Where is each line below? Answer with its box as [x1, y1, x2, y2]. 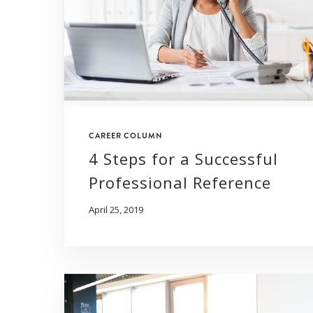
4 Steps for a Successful [89, 148, 278, 170]
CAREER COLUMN [89, 130, 163, 142]
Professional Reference [89, 172, 271, 194]
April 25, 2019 [89, 203, 143, 217]
